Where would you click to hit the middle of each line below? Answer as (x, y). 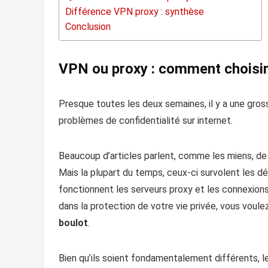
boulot (73, 223)
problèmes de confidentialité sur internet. (146, 120)
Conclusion (88, 26)
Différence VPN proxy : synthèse (135, 11)
